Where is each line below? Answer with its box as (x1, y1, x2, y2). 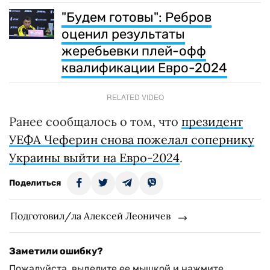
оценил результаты (61, 26, 185, 43)
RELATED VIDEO (106, 92, 164, 102)
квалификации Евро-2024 (61, 60, 227, 77)
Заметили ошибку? (9, 245, 103, 257)
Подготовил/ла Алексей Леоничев (10, 210, 171, 222)
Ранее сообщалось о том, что (9, 114, 181, 130)
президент (181, 114, 243, 130)
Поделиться (9, 178, 61, 189)
